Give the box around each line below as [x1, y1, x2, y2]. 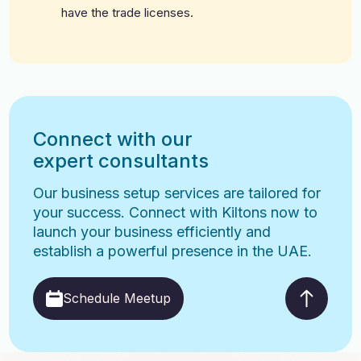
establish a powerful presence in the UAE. [33, 242, 313, 259]
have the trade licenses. [61, 4, 194, 20]
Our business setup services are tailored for [33, 184, 322, 201]
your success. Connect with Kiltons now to [33, 203, 318, 221]
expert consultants [33, 148, 210, 172]
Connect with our [33, 127, 193, 151]
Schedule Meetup [63, 289, 172, 306]
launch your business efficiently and [33, 222, 272, 240]
